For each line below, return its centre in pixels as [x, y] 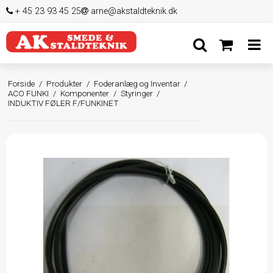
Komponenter [84, 94]
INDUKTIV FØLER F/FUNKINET [64, 103]
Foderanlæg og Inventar [137, 84]
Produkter [64, 84]
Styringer [136, 94]
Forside [22, 84]
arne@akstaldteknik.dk [133, 11]
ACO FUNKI [29, 94]
